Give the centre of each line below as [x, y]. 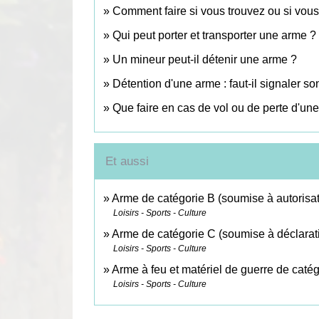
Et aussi [127, 161]
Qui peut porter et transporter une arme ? [214, 35]
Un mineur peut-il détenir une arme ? [205, 59]
